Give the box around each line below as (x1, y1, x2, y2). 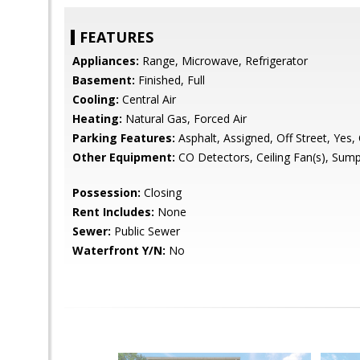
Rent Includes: (72, 204, 154, 219)
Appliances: (72, 53, 139, 68)
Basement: (72, 72, 135, 88)
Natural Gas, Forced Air (122, 111, 247, 126)
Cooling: (72, 92, 119, 107)
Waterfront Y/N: (72, 243, 166, 258)
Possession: (72, 185, 141, 200)
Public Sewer (111, 223, 180, 239)
